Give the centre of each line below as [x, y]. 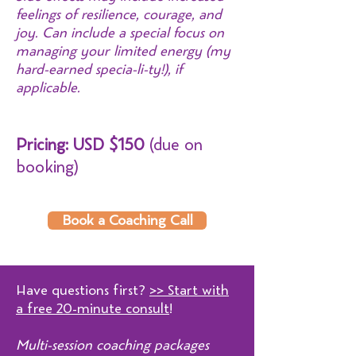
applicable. [48, 88]
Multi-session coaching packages [112, 345]
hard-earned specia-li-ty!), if [99, 70]
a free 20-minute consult [93, 309]
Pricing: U [50, 145]
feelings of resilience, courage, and [119, 15]
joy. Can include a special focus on [120, 33]
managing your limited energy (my [123, 51]
